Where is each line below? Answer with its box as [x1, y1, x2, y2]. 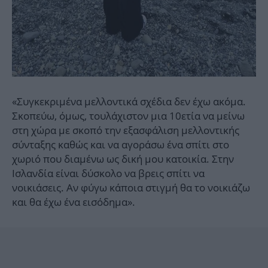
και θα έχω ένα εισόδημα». [12, 194, 135, 209]
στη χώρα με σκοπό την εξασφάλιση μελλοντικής [12, 123, 239, 137]
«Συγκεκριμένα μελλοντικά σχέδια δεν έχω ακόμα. [12, 94, 246, 108]
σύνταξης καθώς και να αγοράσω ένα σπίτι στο [12, 137, 229, 151]
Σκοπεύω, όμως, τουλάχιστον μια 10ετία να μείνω [12, 108, 245, 123]
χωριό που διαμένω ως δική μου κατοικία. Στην [12, 151, 234, 166]
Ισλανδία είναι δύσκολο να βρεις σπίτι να [12, 166, 205, 180]
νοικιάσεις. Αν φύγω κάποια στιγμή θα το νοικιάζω [12, 180, 250, 194]
